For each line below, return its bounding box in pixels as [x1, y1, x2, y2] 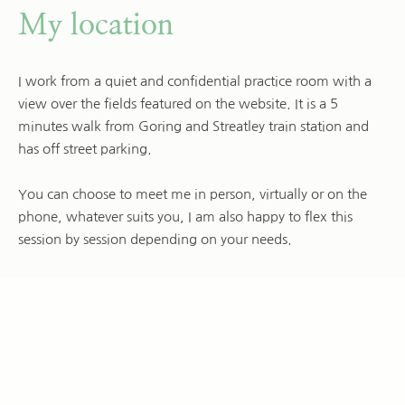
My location [18, 11, 174, 41]
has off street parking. [18, 142, 152, 156]
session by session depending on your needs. [18, 232, 292, 247]
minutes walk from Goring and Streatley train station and [18, 119, 369, 134]
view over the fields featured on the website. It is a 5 [18, 97, 338, 111]
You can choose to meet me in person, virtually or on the [18, 187, 367, 202]
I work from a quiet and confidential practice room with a [18, 74, 372, 89]
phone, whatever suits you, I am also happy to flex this [18, 210, 353, 224]
